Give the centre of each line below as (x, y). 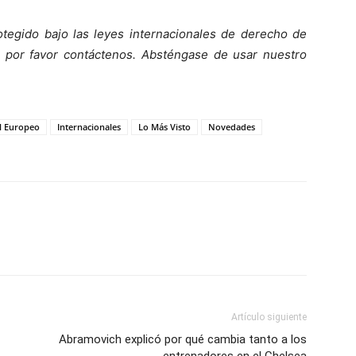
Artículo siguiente (269, 317)
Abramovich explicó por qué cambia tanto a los (183, 340)
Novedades (232, 127)
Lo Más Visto (164, 127)
